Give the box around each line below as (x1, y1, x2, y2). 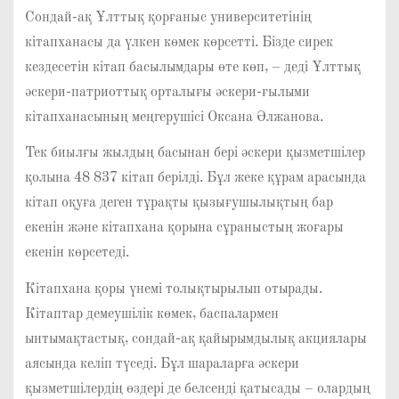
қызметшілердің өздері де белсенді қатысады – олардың (24, 382, 370, 397)
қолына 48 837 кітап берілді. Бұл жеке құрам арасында (24, 171, 366, 186)
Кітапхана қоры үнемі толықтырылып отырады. (24, 282, 322, 297)
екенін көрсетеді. (24, 246, 129, 261)
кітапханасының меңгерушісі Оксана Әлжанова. (24, 110, 323, 125)
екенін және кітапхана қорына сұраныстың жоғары (24, 221, 344, 236)
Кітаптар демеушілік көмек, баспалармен (24, 307, 279, 322)
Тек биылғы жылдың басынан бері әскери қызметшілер (24, 146, 365, 161)
